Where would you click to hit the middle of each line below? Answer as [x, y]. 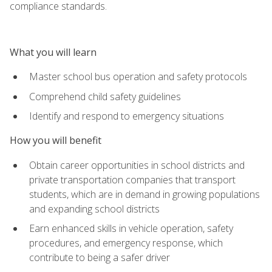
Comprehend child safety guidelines [105, 96]
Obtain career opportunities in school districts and [137, 165]
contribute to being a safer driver [100, 258]
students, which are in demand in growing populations [144, 194]
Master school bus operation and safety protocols [138, 76]
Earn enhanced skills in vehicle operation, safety [131, 229]
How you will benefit [56, 141]
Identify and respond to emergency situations [127, 116]
